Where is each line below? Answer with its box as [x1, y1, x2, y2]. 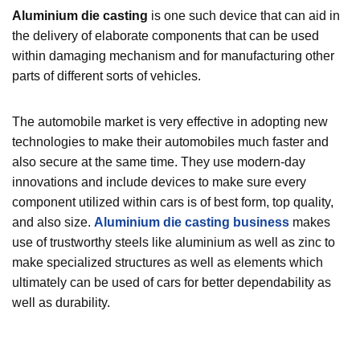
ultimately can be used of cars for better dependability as [12, 275, 331, 289]
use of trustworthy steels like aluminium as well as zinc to [12, 235, 335, 249]
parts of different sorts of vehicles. [12, 68, 201, 83]
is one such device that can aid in [148, 8, 340, 22]
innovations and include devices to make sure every [12, 174, 306, 189]
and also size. [12, 215, 94, 229]
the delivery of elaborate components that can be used [12, 28, 319, 43]
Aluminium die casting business [94, 215, 289, 229]
